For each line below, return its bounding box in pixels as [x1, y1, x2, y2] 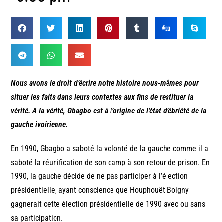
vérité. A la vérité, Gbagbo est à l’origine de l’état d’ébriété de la [11, 106, 207, 115]
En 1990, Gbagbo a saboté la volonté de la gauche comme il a [11, 143, 209, 153]
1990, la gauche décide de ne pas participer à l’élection [11, 171, 188, 181]
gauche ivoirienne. [11, 119, 68, 129]
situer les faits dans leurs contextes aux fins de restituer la [11, 92, 194, 102]
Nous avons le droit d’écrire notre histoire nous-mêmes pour [11, 78, 199, 88]
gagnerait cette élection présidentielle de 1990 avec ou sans [11, 199, 206, 209]
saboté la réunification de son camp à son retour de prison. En [11, 157, 210, 167]
